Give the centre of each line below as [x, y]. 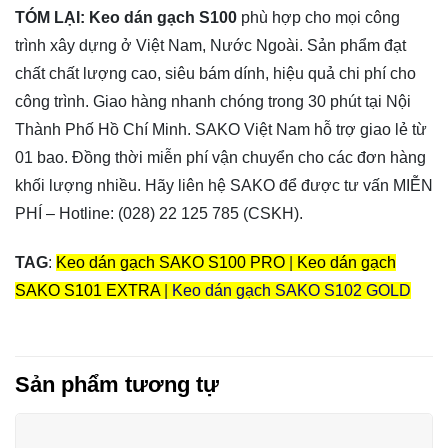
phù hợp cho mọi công [318, 18]
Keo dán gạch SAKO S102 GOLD [291, 291]
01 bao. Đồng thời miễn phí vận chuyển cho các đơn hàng [220, 158]
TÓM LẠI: [50, 18]
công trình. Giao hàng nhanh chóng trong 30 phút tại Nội [213, 102]
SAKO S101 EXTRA [89, 291]
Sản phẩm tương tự [117, 384]
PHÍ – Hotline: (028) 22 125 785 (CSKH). [159, 214]
